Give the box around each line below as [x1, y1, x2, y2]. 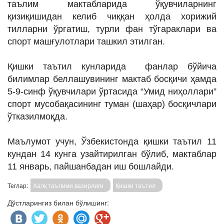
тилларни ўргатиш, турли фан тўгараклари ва [7, 24, 216, 34]
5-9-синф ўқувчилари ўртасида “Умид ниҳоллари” [7, 86, 216, 96]
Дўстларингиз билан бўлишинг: [7, 197, 109, 207]
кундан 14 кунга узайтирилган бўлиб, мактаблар [7, 149, 216, 159]
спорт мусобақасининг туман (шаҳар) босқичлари [7, 99, 216, 109]
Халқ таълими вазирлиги [33, 181, 103, 189]
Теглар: [7, 181, 28, 189]
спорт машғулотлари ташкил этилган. [7, 36, 165, 46]
